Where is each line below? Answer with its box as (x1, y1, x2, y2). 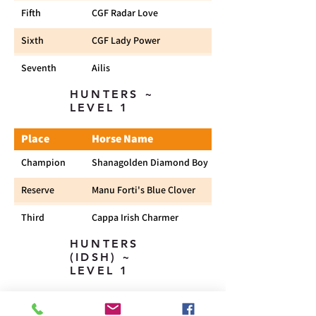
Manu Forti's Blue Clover (92, 183, 195, 196)
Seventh (21, 61, 56, 74)
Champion (21, 156, 66, 169)
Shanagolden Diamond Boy (92, 156, 208, 169)
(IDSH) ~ (70, 250, 133, 264)
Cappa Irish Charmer (92, 211, 178, 224)
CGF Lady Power (92, 34, 160, 47)
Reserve (21, 183, 54, 196)
